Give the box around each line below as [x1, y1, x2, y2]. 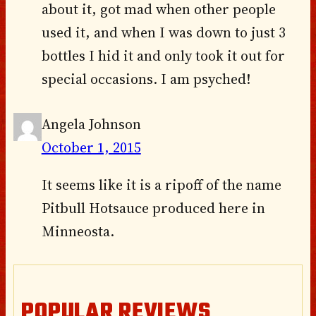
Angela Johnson [41, 114, 141, 134]
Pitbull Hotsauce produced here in [41, 197, 265, 218]
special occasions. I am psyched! [41, 68, 250, 89]
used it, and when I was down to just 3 [41, 22, 286, 42]
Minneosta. [41, 221, 114, 241]
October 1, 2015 [41, 137, 141, 157]
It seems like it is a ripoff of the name [41, 174, 281, 195]
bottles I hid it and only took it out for [41, 45, 285, 66]
